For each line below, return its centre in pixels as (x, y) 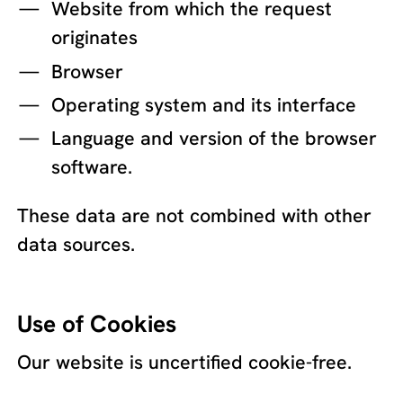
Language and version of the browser (215, 139)
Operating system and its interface (204, 105)
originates (95, 38)
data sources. (76, 244)
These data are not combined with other (195, 215)
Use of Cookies (97, 324)
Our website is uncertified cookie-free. (185, 362)
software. (92, 167)
